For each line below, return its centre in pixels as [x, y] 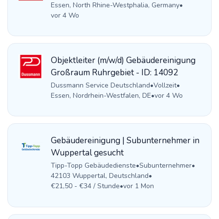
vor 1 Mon [138, 186]
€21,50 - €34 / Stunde [85, 186]
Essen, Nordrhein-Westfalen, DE [101, 95]
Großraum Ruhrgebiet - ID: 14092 [114, 72]
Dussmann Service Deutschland [100, 85]
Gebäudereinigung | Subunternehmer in [125, 141]
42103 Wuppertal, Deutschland [99, 176]
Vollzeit [165, 85]
